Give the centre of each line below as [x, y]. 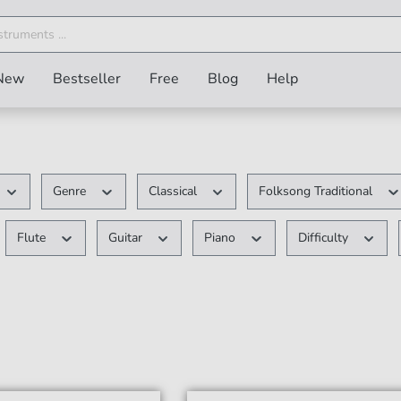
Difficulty [324, 238]
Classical [174, 191]
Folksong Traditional [318, 191]
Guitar [127, 238]
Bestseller [87, 79]
